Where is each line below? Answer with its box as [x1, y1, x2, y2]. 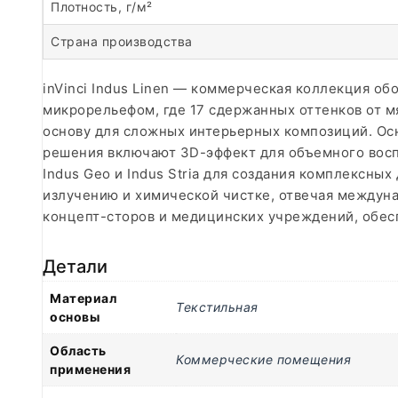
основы [50, 308, 99, 324]
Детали [43, 255, 108, 277]
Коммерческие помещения [176, 351, 351, 367]
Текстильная [176, 298, 259, 314]
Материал [50, 290, 116, 306]
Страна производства [51, 33, 193, 49]
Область [50, 342, 107, 358]
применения [50, 361, 131, 377]
